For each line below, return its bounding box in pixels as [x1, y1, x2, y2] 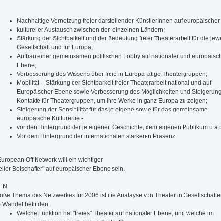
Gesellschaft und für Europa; [17, 43, 93, 51]
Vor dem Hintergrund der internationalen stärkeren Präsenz [17, 132, 176, 140]
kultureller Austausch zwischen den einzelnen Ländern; [17, 26, 165, 33]
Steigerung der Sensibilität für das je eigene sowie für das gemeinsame [17, 106, 208, 113]
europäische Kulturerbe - [17, 114, 84, 122]
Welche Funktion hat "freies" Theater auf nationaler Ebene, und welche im [17, 209, 214, 217]
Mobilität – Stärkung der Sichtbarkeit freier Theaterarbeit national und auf [17, 79, 212, 86]
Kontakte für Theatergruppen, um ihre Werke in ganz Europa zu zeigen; [17, 97, 208, 104]
